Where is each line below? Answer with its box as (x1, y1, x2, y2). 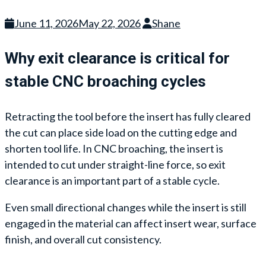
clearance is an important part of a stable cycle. (5, 173, 220, 187)
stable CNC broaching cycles (5, 72, 206, 90)
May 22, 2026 (78, 16, 141, 30)
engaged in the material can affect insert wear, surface (5, 216, 256, 230)
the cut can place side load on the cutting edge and (5, 125, 237, 139)
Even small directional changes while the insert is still (5, 200, 246, 214)
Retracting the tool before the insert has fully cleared (5, 109, 251, 123)
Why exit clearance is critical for (5, 49, 230, 67)
